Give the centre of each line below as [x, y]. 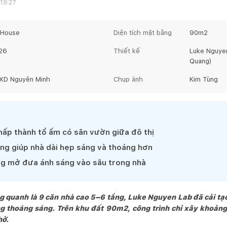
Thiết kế [127, 51]
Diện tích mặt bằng [143, 33]
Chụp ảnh [128, 79]
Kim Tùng [204, 79]
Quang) [201, 61]
